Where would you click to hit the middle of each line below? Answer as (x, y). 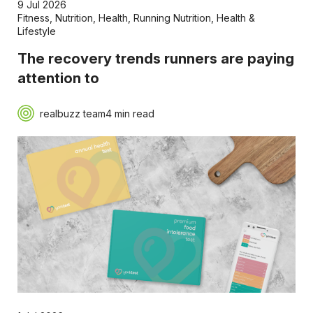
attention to (58, 78)
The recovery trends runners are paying (155, 59)
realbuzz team (72, 113)
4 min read (130, 113)
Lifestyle (36, 31)
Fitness (33, 18)
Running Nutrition (172, 18)
